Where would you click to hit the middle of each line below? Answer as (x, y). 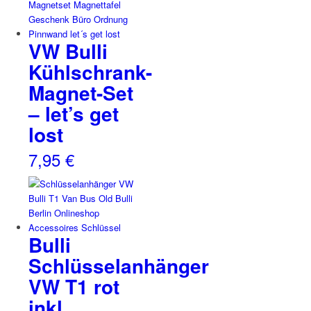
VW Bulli (68, 51)
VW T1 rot (74, 287)
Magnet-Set (81, 92)
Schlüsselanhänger (118, 266)
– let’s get (73, 113)
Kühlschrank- (90, 72)
